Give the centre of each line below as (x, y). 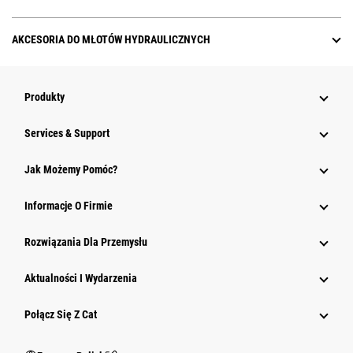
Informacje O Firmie (69, 206)
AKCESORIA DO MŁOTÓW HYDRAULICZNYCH (111, 40)
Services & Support (67, 134)
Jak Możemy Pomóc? (71, 170)
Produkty (45, 97)
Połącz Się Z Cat (61, 315)
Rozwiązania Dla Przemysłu (86, 242)
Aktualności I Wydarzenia (81, 279)
